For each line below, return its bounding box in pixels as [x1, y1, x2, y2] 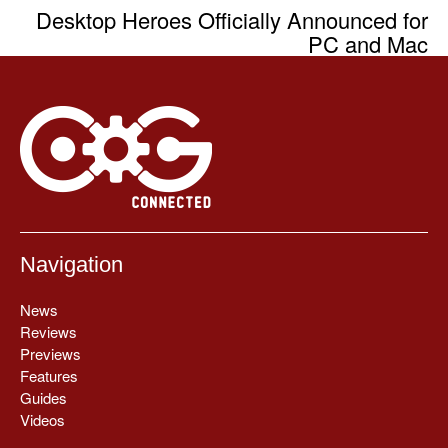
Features [20, 364, 78, 386]
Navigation [20, 251, 123, 277]
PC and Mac [308, 27, 428, 59]
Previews [20, 342, 81, 364]
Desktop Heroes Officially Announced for [36, 3, 428, 35]
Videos [20, 408, 65, 430]
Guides [20, 386, 67, 408]
